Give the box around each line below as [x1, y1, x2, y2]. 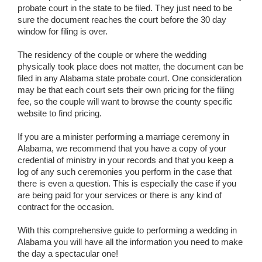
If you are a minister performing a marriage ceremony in [18, 132, 229, 142]
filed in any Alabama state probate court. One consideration [18, 73, 242, 84]
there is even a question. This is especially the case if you [18, 178, 236, 189]
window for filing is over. [18, 26, 108, 37]
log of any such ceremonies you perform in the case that [18, 167, 232, 177]
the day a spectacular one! [18, 249, 118, 259]
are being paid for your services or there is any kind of [18, 190, 222, 201]
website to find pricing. [18, 108, 102, 119]
